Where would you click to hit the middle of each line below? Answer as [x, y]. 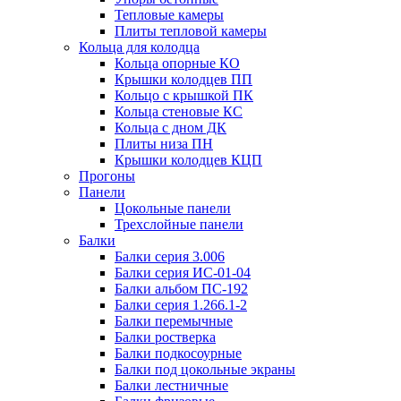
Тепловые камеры [169, 14]
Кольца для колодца [139, 47]
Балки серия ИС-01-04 [183, 272]
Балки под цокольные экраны [205, 369]
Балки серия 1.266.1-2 [181, 304]
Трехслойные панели [179, 224]
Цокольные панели [173, 208]
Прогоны [107, 175]
